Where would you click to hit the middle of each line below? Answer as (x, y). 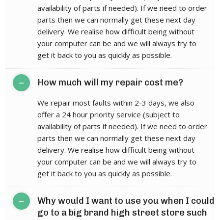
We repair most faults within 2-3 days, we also (116, 103)
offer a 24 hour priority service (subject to (109, 115)
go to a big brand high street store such (122, 213)
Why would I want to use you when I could (126, 201)
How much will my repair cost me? (110, 83)
